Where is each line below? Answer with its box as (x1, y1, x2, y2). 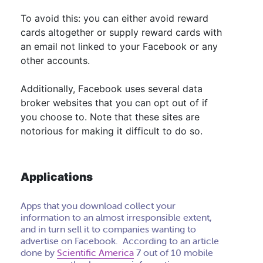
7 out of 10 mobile (134, 247, 213, 258)
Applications (21, 170, 93, 184)
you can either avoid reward (80, 12, 208, 24)
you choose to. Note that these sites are (21, 111, 200, 123)
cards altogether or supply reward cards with (21, 26, 222, 38)
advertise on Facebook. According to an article (21, 235, 219, 247)
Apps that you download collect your (21, 200, 176, 211)
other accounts (21, 55, 87, 66)
